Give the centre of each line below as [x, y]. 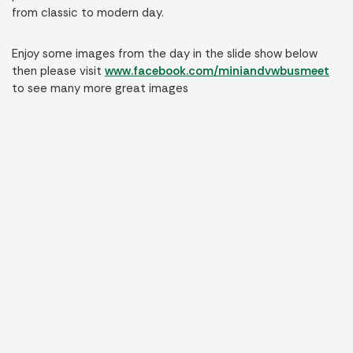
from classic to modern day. [88, 13]
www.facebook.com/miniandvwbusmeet [217, 71]
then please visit [58, 71]
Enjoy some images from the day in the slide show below [165, 54]
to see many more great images [100, 88]
